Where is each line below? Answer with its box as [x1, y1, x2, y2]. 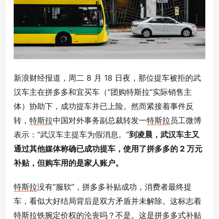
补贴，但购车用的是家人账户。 [14, 158, 123, 168]
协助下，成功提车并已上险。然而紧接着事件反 [29, 101, 194, 111]
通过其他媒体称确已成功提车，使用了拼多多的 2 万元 [14, 144, 202, 154]
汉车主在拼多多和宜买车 [14, 87, 100, 97]
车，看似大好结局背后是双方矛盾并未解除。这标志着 [14, 196, 201, 206]
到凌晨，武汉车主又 [129, 130, 199, 140]
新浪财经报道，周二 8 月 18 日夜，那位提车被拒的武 [14, 73, 201, 83]
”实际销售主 [150, 87, 192, 97]
